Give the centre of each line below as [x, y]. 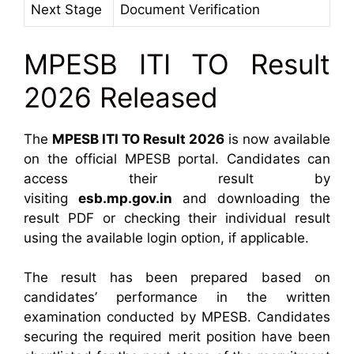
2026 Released [121, 97]
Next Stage [66, 9]
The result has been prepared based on [177, 277]
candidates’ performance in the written [177, 297]
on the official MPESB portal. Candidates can [177, 158]
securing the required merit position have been [177, 337]
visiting [51, 198]
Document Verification [190, 9]
